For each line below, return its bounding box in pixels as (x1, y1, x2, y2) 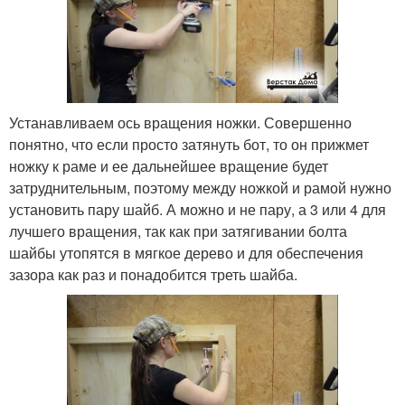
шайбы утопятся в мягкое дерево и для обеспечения (9, 241, 363, 263)
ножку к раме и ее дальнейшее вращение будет (9, 155, 328, 176)
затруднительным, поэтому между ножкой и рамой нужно (9, 176, 391, 198)
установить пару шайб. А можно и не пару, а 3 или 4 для (9, 198, 386, 220)
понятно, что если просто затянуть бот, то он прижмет (9, 133, 369, 155)
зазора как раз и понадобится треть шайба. (9, 263, 297, 285)
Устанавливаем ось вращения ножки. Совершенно (9, 111, 352, 133)
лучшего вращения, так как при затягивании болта (9, 220, 347, 241)
